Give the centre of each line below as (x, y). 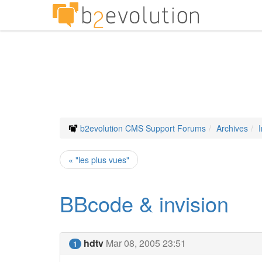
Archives (232, 128)
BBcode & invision (144, 203)
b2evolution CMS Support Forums (143, 128)
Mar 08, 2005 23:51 (146, 243)
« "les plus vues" (99, 160)
